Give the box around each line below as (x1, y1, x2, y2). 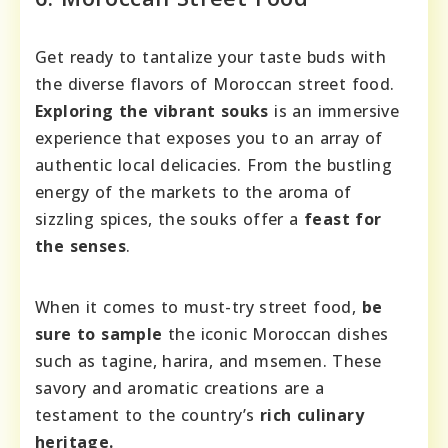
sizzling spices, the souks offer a (35, 207, 304, 230)
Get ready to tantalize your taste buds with (35, 45, 387, 68)
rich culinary (259, 403, 365, 426)
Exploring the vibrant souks (35, 99, 269, 122)
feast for (304, 207, 382, 230)
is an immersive (268, 99, 400, 122)
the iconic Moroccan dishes (162, 322, 389, 345)
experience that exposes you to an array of (35, 126, 383, 149)
